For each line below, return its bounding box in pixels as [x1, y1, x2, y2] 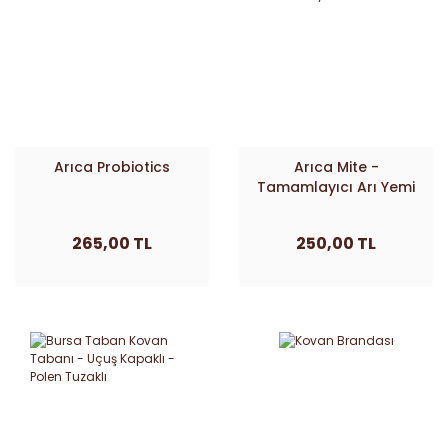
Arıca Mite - [293, 157, 379, 177]
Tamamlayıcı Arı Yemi [257, 177, 415, 197]
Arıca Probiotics [54, 157, 170, 177]
